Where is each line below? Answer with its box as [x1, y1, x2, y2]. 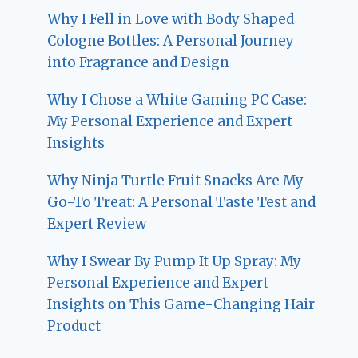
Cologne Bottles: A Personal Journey [47, 32, 295, 50]
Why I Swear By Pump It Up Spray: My [47, 253, 302, 271]
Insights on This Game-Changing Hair [47, 296, 316, 314]
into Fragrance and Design [47, 54, 230, 72]
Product [47, 317, 101, 336]
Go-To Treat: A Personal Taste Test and [47, 193, 316, 212]
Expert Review [47, 215, 147, 233]
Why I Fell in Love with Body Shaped [47, 10, 295, 29]
